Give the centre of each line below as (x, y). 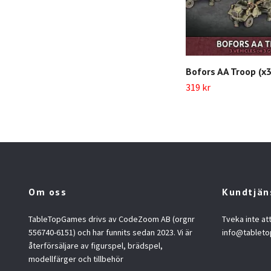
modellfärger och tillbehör (76, 259)
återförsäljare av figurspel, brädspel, (96, 246)
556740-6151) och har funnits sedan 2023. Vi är (110, 233)
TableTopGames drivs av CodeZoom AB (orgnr (112, 219)
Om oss (48, 192)
